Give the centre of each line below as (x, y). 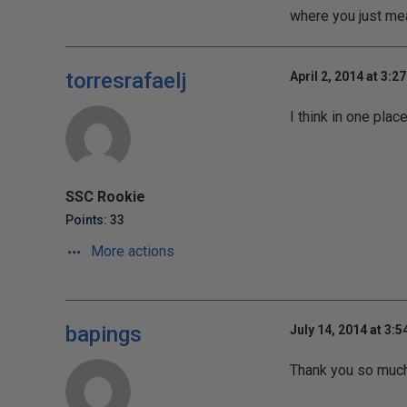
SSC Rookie (105, 197)
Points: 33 (95, 220)
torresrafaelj (126, 81)
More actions (131, 251)
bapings (104, 334)
